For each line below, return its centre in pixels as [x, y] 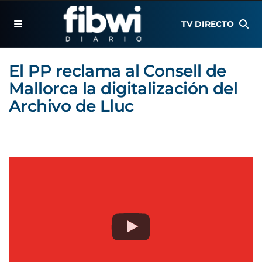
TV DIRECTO [208, 24]
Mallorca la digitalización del [123, 88]
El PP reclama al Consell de [118, 71]
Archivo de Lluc [71, 106]
